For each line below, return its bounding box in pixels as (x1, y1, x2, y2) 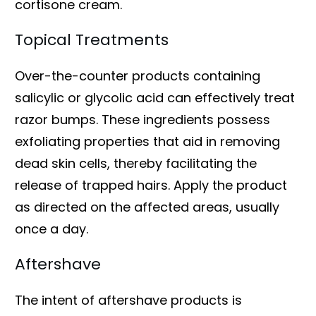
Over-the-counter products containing (15, 66, 260, 85)
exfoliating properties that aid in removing (15, 132, 280, 150)
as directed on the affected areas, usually (15, 197, 279, 216)
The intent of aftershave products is (15, 291, 242, 309)
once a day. (15, 219, 88, 238)
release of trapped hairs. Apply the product (15, 176, 287, 194)
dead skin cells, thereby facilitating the (15, 154, 257, 172)
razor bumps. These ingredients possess (15, 110, 270, 128)
